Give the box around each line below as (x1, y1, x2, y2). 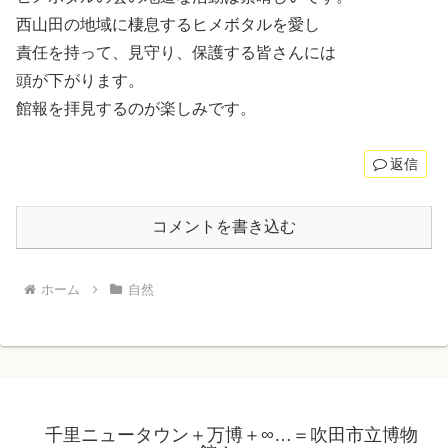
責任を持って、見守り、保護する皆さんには (16, 44, 336, 62)
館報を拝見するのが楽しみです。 (16, 100, 256, 118)
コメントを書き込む (152, 217, 296, 235)
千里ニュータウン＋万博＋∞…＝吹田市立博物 (44, 424, 418, 445)
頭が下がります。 (16, 72, 144, 90)
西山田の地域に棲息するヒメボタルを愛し (16, 16, 320, 34)
